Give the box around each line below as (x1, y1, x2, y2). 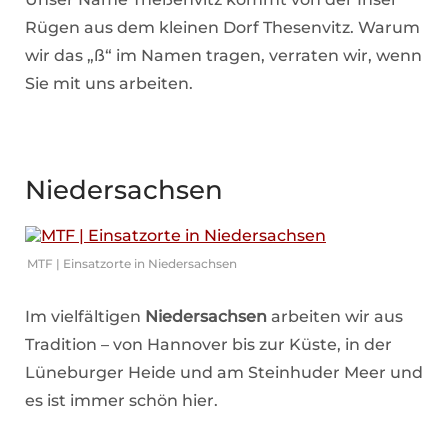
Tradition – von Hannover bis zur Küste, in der (25, 334, 392, 354)
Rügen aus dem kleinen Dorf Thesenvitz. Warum (25, 17, 420, 37)
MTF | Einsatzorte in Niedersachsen (27, 255, 237, 271)
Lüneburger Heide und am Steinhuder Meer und (25, 362, 423, 382)
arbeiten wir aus (267, 306, 403, 326)
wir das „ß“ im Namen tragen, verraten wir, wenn (25, 45, 422, 65)
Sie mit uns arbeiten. (25, 73, 193, 93)
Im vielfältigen (25, 306, 145, 326)
